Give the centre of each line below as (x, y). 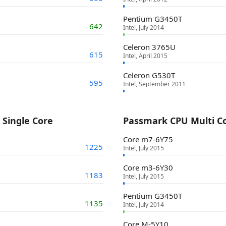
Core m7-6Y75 (148, 139)
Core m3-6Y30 (148, 167)
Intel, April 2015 (145, 56)
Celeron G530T (149, 75)
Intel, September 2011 (154, 84)
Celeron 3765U (149, 47)
